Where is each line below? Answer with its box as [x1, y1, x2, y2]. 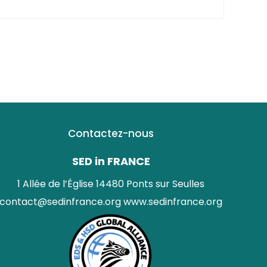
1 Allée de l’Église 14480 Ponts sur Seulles [17, 177, 204, 191]
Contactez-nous [68, 126, 154, 141]
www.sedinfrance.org [123, 195, 222, 209]
